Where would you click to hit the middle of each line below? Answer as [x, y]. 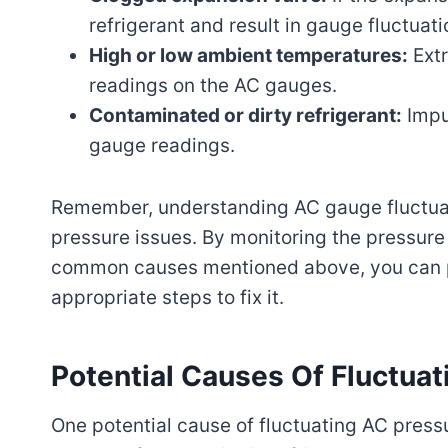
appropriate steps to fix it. [167, 297]
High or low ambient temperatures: [248, 55]
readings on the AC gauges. [213, 85]
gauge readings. [162, 145]
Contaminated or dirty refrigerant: [245, 115]
